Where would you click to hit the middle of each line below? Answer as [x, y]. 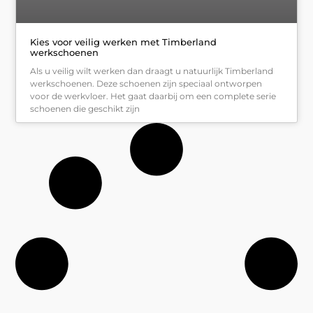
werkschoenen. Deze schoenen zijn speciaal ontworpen [146, 84]
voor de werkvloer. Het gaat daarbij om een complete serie [153, 96]
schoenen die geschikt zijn [85, 109]
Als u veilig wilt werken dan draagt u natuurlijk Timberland [152, 71]
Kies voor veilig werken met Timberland [124, 42]
